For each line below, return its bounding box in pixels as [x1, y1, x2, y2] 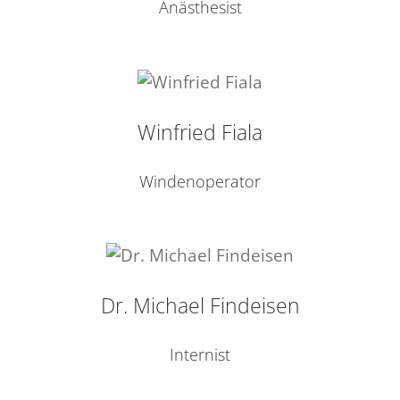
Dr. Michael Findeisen [100, 291, 300, 320]
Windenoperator [139, 170, 261, 192]
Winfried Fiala [137, 117, 262, 146]
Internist [170, 344, 230, 365]
